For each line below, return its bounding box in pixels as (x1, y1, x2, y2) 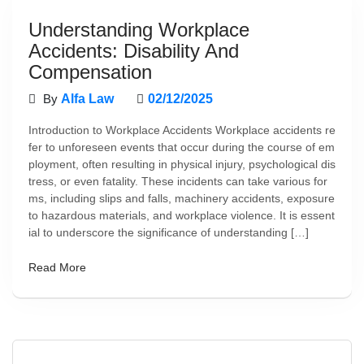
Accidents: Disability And (28, 40, 239, 62)
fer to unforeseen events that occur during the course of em (28, 141, 335, 154)
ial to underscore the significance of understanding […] (28, 226, 309, 239)
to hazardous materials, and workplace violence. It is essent (28, 209, 335, 222)
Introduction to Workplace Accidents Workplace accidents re (28, 123, 336, 136)
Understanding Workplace (28, 19, 249, 41)
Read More (28, 261, 86, 274)
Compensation (28, 61, 152, 83)
